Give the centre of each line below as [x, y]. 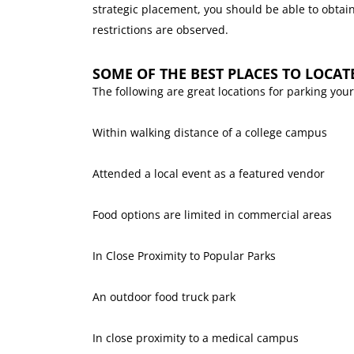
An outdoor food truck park [164, 297]
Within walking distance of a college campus [210, 133]
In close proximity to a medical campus [196, 338]
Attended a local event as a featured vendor [209, 174]
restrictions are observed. [160, 30]
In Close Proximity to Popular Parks [184, 256]
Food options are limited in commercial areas [212, 215]
